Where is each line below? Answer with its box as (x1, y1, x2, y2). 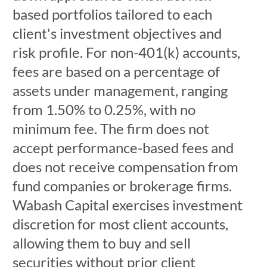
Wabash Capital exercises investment (12, 196, 243, 213)
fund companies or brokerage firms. (12, 177, 232, 194)
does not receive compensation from (12, 158, 238, 175)
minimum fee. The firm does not (12, 120, 209, 137)
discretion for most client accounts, (12, 215, 228, 232)
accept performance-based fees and (12, 139, 234, 156)
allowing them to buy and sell (12, 234, 191, 252)
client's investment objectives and (12, 24, 222, 42)
